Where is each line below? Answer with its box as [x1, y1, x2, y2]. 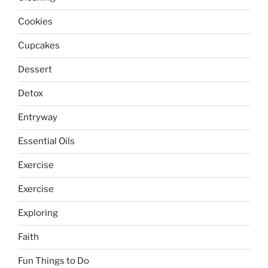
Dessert [18, 64, 52, 75]
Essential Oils [18, 136, 75, 147]
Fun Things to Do [18, 255, 89, 267]
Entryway [18, 112, 57, 123]
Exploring [18, 208, 58, 219]
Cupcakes [18, 40, 60, 51]
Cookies [18, 16, 53, 28]
